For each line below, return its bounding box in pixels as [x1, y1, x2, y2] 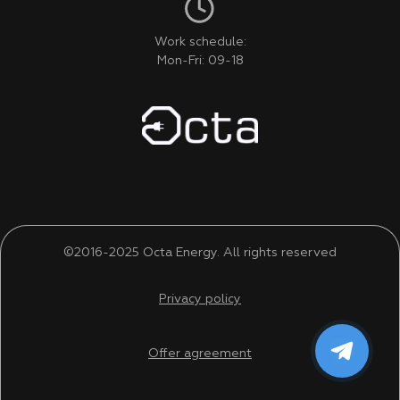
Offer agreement [148, 347, 252, 361]
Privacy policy [159, 293, 241, 306]
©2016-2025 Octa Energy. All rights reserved [63, 246, 337, 260]
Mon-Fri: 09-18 [156, 54, 244, 68]
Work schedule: [154, 36, 246, 49]
